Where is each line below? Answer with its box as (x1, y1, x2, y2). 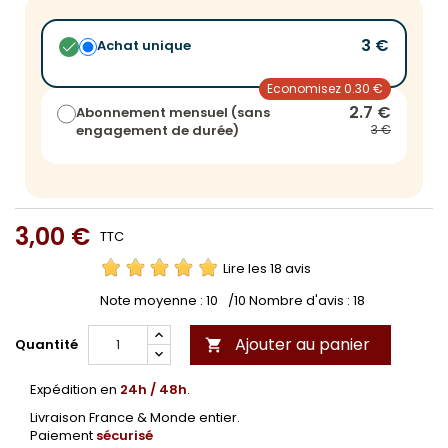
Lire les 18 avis (223, 258, 311, 278)
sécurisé (96, 425, 153, 445)
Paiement (30, 425, 96, 445)
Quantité (15, 334, 78, 354)
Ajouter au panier (235, 332, 370, 356)
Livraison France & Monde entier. (30, 407, 240, 427)
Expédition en (30, 379, 120, 399)
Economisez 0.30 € (267, 79, 383, 97)
